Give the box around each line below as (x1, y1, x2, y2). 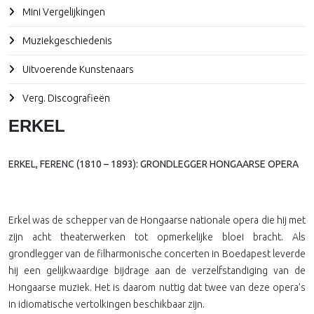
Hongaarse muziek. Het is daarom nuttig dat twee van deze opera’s (8, 282, 306, 293)
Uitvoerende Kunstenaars (20, 64, 134, 75)
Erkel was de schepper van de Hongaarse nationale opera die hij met (8, 214, 306, 226)
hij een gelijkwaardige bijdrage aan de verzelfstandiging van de (8, 265, 306, 276)
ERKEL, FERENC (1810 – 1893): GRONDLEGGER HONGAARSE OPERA (8, 158, 299, 170)
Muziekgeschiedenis (20, 35, 112, 46)
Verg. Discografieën (20, 93, 110, 104)
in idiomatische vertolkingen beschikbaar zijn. (8, 299, 205, 310)
